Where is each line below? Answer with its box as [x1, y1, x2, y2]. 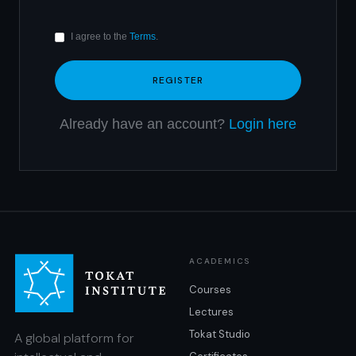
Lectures [189, 305, 234, 319]
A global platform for [14, 330, 134, 347]
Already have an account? [60, 116, 229, 132]
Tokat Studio [189, 327, 250, 341]
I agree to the [71, 31, 130, 42]
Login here [229, 116, 296, 132]
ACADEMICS [189, 256, 251, 266]
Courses [189, 283, 231, 296]
